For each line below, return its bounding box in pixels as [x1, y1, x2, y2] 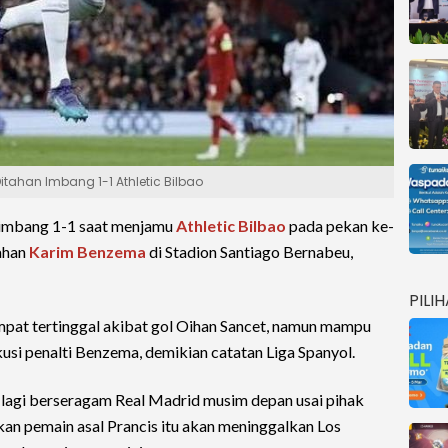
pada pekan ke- [286, 216, 394, 235]
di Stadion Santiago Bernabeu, [146, 242, 353, 261]
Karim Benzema [29, 242, 146, 261]
